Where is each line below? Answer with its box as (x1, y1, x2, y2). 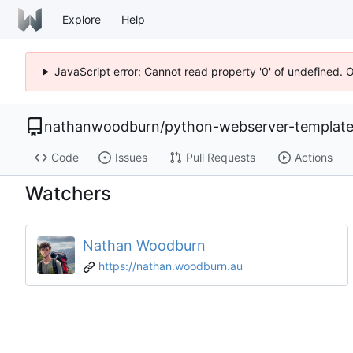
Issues (114, 150, 147, 165)
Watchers (25, 182, 111, 206)
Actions (294, 150, 333, 165)
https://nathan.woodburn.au (98, 259, 243, 273)
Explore (62, 12, 101, 26)
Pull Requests (185, 150, 255, 165)
